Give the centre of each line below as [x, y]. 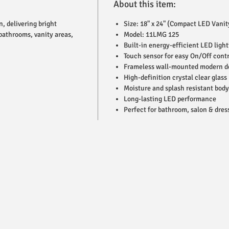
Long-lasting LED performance [170, 99]
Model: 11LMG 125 [151, 35]
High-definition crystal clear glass [175, 77]
